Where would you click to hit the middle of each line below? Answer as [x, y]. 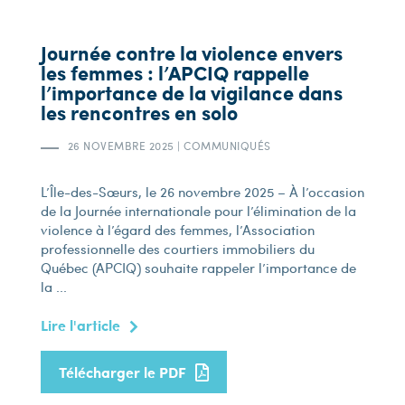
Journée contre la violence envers [191, 53]
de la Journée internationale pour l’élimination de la [198, 211]
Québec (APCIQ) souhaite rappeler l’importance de [198, 268]
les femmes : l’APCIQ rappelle [174, 73]
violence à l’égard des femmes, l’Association [177, 230]
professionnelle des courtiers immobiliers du [177, 249]
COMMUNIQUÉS [226, 146]
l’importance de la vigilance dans [191, 93]
